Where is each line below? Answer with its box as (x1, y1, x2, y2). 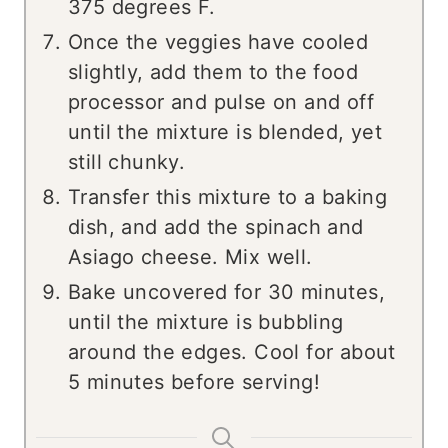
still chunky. (68, 150, 186, 175)
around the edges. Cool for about (68, 340, 396, 365)
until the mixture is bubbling (68, 310, 344, 335)
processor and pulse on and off (68, 90, 374, 115)
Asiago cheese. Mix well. (68, 245, 313, 270)
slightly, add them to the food (68, 60, 358, 85)
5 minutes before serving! (68, 370, 320, 395)
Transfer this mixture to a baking (68, 185, 388, 210)
